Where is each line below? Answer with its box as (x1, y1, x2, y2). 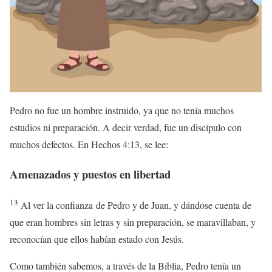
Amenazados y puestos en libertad (10, 165, 171, 182)
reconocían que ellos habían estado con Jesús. (10, 232, 184, 245)
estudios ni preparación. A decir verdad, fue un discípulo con (10, 121, 242, 134)
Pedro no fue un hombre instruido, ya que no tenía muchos (10, 104, 234, 117)
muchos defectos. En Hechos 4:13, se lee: (10, 138, 168, 151)
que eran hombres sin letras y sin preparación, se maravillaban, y (10, 215, 256, 228)
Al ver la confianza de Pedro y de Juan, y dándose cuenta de (21, 198, 251, 211)
